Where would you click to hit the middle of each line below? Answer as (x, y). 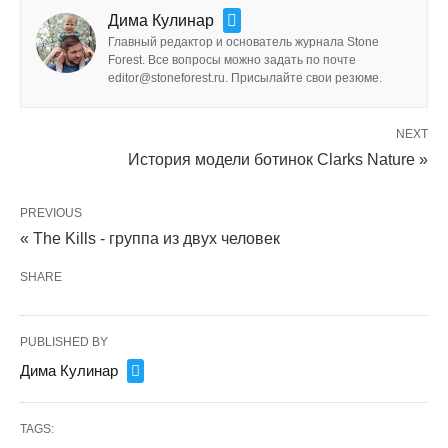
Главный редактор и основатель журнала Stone (243, 41)
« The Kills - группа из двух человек (150, 238)
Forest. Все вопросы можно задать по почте (232, 59)
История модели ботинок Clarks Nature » (278, 159)
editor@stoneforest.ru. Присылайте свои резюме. (245, 77)
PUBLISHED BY (64, 341)
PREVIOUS (51, 212)
